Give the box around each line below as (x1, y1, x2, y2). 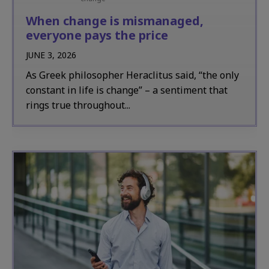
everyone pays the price (26, 27, 168, 43)
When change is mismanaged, (26, 13, 204, 29)
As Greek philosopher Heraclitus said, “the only (26, 68, 239, 82)
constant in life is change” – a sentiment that (26, 83, 228, 97)
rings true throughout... (26, 98, 130, 112)
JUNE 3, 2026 (26, 49, 76, 61)
